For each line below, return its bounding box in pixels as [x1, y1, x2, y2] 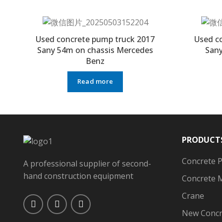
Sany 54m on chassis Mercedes [37, 44, 153, 55]
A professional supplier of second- [23, 158, 151, 169]
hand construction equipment [23, 170, 133, 181]
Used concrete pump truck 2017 [36, 33, 155, 45]
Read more [77, 77, 113, 86]
